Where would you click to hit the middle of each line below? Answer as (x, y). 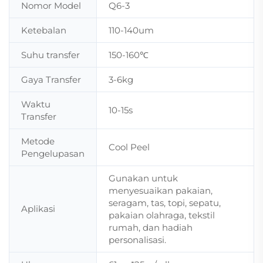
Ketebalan (44, 31)
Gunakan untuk (143, 178)
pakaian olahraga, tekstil (162, 215)
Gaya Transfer (51, 80)
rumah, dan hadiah (151, 228)
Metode (38, 141)
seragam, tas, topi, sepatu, (165, 203)
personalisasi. (137, 240)
